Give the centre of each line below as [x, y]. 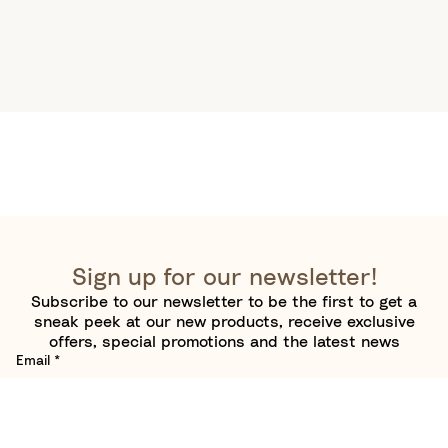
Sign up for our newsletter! [224, 278]
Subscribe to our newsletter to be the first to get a [224, 302]
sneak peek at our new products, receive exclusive [224, 322]
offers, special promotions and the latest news [224, 342]
